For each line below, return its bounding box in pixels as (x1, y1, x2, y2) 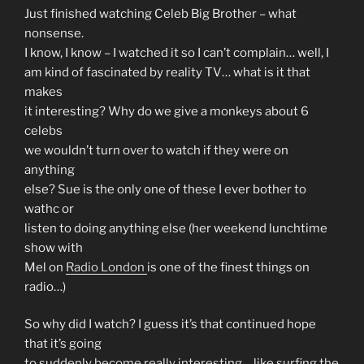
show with (24, 240, 83, 255)
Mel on (24, 259, 66, 275)
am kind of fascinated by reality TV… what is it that (24, 64, 310, 80)
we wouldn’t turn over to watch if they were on (24, 142, 288, 158)
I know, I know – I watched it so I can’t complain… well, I (24, 45, 329, 60)
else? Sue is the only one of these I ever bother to (24, 181, 306, 197)
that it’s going (24, 336, 102, 352)
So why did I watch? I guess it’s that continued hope (24, 317, 316, 332)
